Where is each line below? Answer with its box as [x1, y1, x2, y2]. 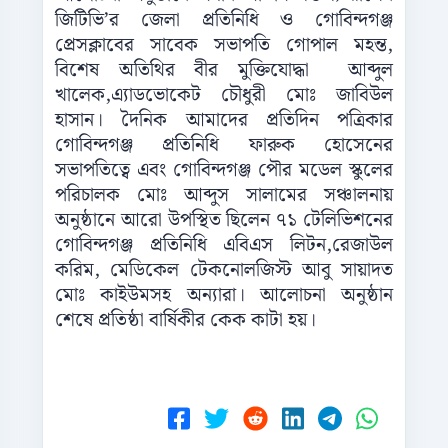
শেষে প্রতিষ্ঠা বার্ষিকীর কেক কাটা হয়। [55, 305, 316, 337]
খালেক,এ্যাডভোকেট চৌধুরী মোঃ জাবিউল [55, 80, 393, 112]
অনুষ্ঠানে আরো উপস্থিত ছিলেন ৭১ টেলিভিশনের [55, 205, 393, 237]
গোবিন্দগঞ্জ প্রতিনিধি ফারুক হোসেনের [55, 130, 393, 162]
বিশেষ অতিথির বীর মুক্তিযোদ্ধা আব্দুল [55, 55, 393, 87]
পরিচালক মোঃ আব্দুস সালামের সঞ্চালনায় [55, 180, 393, 212]
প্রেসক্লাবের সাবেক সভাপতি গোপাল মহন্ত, [55, 30, 393, 62]
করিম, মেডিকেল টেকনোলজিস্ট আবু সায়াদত [55, 255, 393, 287]
